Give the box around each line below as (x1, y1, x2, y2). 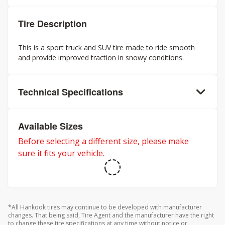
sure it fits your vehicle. (18, 148, 104, 159)
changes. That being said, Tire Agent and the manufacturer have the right (8, 211, 214, 219)
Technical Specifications (18, 85, 123, 98)
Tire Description (18, 17, 87, 30)
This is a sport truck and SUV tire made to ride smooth (18, 43, 195, 52)
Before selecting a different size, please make (18, 136, 189, 147)
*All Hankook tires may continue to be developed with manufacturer (8, 203, 202, 211)
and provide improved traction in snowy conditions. (18, 53, 184, 62)
